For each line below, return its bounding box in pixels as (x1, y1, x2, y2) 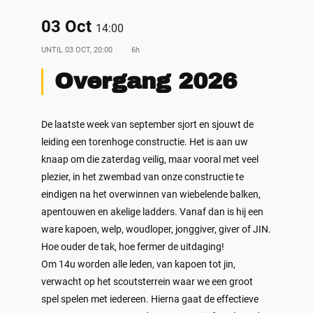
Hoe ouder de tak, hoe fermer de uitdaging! (41, 241, 224, 253)
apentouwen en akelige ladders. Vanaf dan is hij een (41, 206, 263, 218)
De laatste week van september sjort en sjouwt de (41, 119, 254, 131)
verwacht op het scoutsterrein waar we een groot (41, 276, 253, 288)
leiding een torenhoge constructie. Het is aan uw (41, 136, 248, 148)
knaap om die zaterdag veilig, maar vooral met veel (41, 154, 259, 166)
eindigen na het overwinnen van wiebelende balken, (41, 189, 261, 201)
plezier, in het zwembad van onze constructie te (41, 171, 244, 183)
